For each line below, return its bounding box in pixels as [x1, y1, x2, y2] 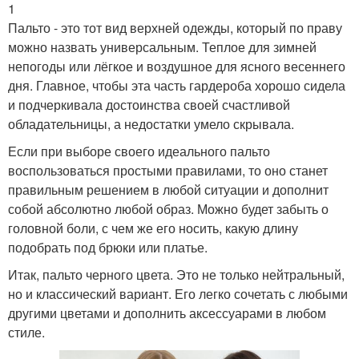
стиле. [8, 323, 45, 341]
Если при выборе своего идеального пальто [8, 142, 270, 160]
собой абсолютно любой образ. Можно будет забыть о [8, 200, 329, 218]
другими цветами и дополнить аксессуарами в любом [8, 304, 326, 322]
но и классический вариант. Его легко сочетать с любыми [8, 284, 348, 303]
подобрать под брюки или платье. [8, 238, 208, 256]
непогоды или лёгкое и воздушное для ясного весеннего [8, 57, 345, 75]
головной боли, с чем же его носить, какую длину [8, 219, 298, 237]
